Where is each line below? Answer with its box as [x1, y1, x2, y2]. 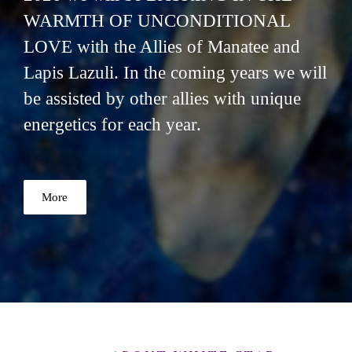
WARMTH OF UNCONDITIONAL [24, 10, 290, 31]
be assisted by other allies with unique [24, 88, 301, 108]
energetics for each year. [24, 114, 201, 134]
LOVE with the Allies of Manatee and [24, 36, 300, 57]
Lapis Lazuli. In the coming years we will [24, 62, 327, 82]
